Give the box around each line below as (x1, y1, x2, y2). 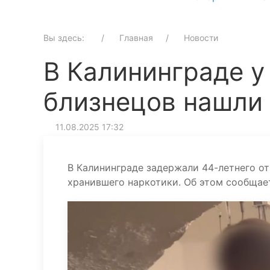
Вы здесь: (43, 33, 92, 43)
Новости (184, 33, 218, 43)
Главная (119, 33, 153, 43)
